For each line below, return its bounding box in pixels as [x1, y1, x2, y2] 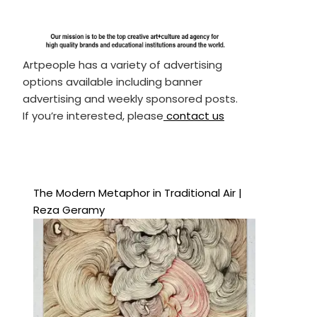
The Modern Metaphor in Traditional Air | [33, 185, 242, 200]
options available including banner [22, 74, 202, 89]
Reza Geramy [33, 202, 105, 217]
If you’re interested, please [22, 108, 163, 123]
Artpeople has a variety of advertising [22, 57, 222, 72]
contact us [163, 108, 224, 123]
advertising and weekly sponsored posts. [22, 91, 238, 106]
